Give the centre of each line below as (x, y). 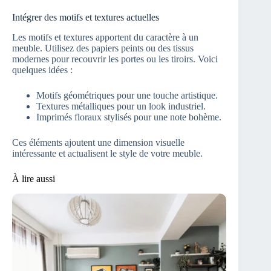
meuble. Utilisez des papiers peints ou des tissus (103, 48)
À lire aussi (34, 178)
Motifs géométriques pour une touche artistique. (127, 95)
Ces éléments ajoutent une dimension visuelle (98, 142)
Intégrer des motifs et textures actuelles (86, 18)
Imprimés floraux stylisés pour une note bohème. (129, 117)
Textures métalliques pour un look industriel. (121, 106)
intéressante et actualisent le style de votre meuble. (107, 153)
